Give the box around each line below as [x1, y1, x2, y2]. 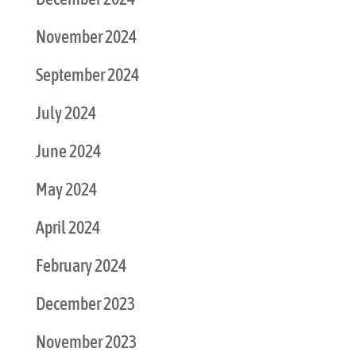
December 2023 [35, 293, 135, 315]
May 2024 [35, 179, 97, 200]
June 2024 [35, 141, 101, 162]
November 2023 [35, 331, 137, 353]
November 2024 [35, 26, 137, 48]
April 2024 [35, 217, 100, 238]
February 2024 [35, 255, 126, 277]
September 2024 [35, 64, 139, 86]
